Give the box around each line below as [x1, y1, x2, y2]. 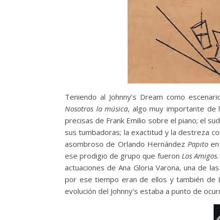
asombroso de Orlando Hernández [65, 139, 188, 149]
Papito [188, 139, 208, 149]
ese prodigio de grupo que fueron [65, 151, 180, 161]
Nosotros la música [65, 104, 128, 114]
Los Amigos [179, 151, 217, 161]
